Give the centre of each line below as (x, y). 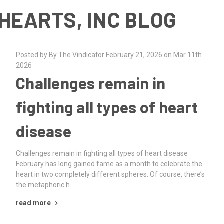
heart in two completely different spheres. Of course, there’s (110, 174)
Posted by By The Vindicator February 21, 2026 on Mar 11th (109, 55)
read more (33, 203)
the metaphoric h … (46, 185)
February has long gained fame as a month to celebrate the (109, 164)
